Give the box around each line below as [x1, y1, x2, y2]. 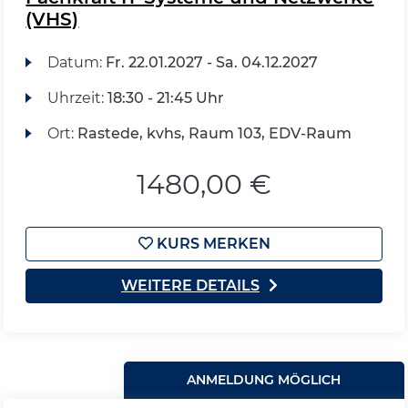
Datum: [46, 54, 106, 71]
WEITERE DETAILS [121, 277, 260, 294]
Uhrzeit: [46, 89, 107, 107]
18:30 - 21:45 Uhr [107, 89, 224, 107]
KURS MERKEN [152, 235, 270, 252]
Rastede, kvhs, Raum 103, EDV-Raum [76, 125, 352, 142]
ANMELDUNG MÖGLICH [187, 372, 342, 388]
